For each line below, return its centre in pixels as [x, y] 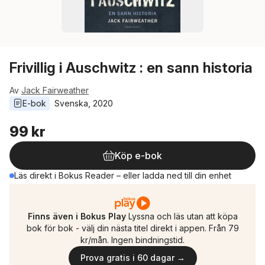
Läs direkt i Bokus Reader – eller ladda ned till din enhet [123, 175]
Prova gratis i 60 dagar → [132, 258]
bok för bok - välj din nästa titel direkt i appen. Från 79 [132, 228]
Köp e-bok [138, 156]
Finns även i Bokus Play [77, 216]
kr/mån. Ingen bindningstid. [132, 240]
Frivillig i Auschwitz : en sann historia [131, 68]
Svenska [71, 103]
